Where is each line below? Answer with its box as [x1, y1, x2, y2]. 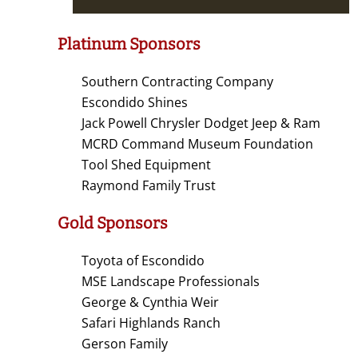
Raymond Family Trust [82, 177, 216, 195]
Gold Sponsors [58, 213, 168, 233]
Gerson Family [82, 335, 168, 353]
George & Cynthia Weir [82, 293, 219, 312]
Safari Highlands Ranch [82, 314, 221, 332]
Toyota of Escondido [82, 252, 205, 270]
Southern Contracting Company [82, 73, 273, 91]
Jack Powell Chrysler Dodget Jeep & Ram [82, 114, 320, 133]
